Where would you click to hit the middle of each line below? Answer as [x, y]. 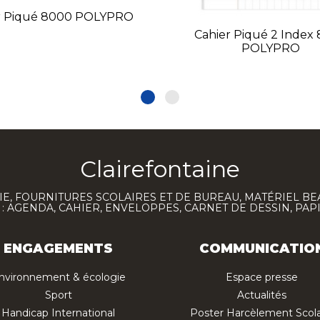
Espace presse [262, 277]
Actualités [262, 295]
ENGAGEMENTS [58, 249]
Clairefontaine [160, 169]
